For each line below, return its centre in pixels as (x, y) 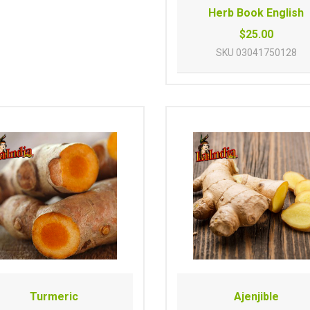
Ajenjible (256, 296)
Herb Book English (256, 12)
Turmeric (54, 296)
